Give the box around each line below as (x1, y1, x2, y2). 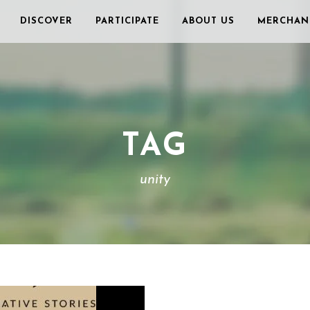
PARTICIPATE (95, 17, 159, 26)
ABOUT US (182, 17, 235, 26)
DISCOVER (20, 17, 73, 26)
